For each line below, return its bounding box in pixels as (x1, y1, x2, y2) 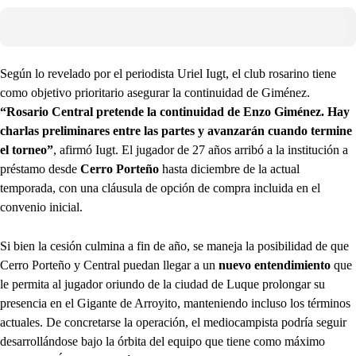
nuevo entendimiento (219, 258, 331, 273)
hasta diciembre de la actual (159, 162, 300, 176)
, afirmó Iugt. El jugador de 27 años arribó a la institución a (53, 143, 348, 157)
